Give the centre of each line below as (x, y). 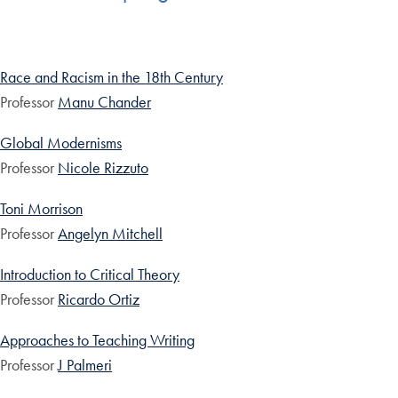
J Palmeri (85, 365)
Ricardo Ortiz (99, 299)
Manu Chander (104, 102)
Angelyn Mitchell (110, 234)
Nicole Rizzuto (103, 168)
